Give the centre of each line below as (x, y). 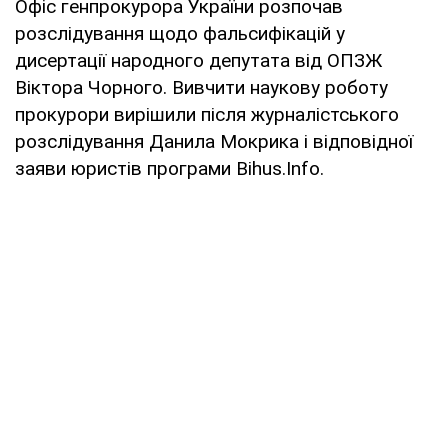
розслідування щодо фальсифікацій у (180, 33)
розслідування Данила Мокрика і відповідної (214, 141)
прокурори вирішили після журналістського (207, 114)
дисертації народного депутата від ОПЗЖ (198, 60)
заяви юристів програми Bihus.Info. (169, 168)
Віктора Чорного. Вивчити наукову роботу (201, 87)
